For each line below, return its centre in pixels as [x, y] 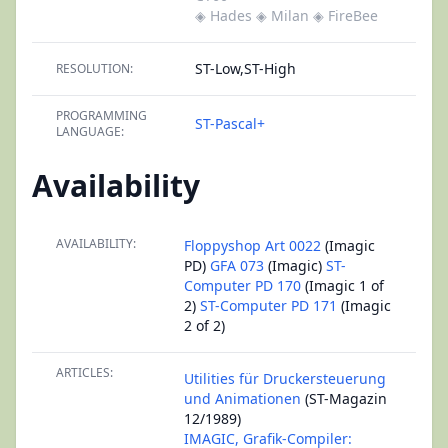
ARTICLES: [84, 372]
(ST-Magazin [344, 398]
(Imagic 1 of [342, 285]
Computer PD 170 [242, 285]
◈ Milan [282, 15]
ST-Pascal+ [230, 123]
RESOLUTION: [94, 68]
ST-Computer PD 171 [268, 305]
